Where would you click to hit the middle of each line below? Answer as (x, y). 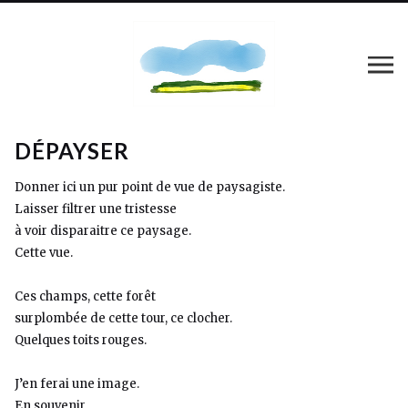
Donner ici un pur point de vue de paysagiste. (150, 187)
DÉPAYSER (72, 151)
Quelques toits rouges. (81, 340)
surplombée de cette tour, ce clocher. (123, 318)
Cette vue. (44, 253)
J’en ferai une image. (77, 384)
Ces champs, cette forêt (85, 296)
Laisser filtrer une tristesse (96, 209)
